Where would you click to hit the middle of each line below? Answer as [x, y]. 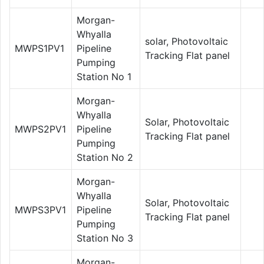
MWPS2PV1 [40, 129]
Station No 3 [105, 238]
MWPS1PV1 [39, 48]
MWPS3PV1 [40, 209]
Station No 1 [104, 76]
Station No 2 [105, 157]
